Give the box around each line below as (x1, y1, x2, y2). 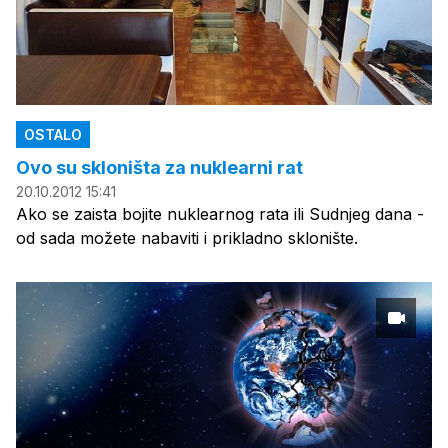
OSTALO (24, 125, 82, 143)
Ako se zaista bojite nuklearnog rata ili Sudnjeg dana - (16, 203, 424, 224)
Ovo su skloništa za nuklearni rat (16, 156, 303, 178)
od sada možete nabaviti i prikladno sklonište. (16, 227, 358, 248)
